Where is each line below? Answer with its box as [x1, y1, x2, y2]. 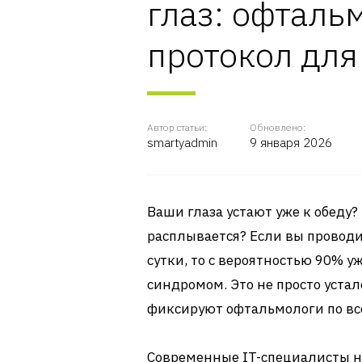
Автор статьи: [147, 121, 207, 133]
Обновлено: [250, 121, 305, 133]
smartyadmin [147, 135, 217, 150]
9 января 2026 [250, 135, 332, 150]
